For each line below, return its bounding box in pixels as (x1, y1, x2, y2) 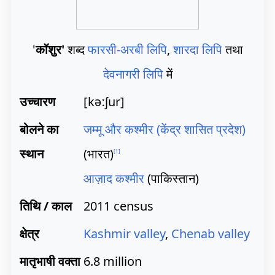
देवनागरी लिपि (103, 66, 163, 82)
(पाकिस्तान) (144, 170, 199, 187)
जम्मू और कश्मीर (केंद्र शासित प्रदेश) (83, 121, 246, 137)
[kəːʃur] (83, 93, 125, 110)
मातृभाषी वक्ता (20, 253, 80, 269)
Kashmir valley (83, 225, 165, 242)
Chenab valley (171, 225, 250, 242)
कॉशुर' (35, 41, 64, 58)
